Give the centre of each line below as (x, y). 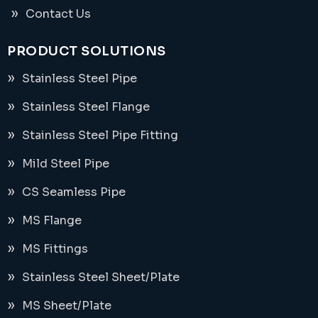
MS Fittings (55, 248)
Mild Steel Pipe (66, 163)
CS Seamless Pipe (74, 192)
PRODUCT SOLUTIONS (87, 51)
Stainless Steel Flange (86, 106)
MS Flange (52, 220)
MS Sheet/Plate (67, 305)
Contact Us (58, 13)
